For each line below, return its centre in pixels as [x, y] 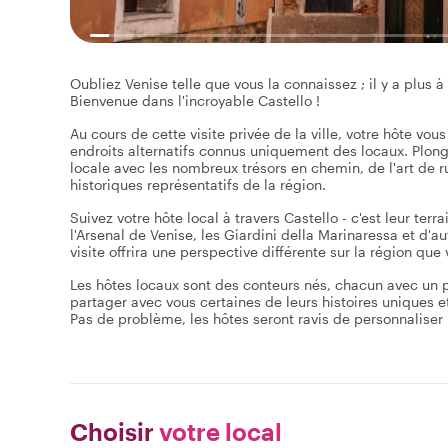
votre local [218, 431]
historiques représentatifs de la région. [198, 184]
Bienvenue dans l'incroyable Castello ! [195, 100]
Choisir [112, 431]
